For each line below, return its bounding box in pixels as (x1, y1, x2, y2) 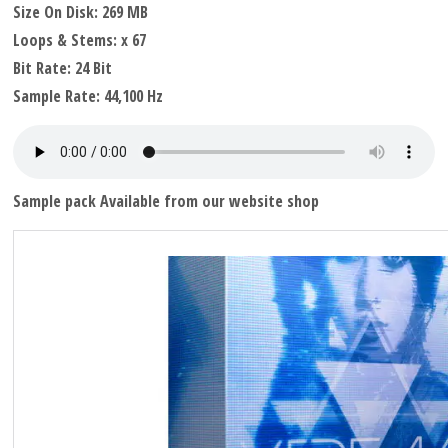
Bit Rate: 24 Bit (13, 57, 113, 79)
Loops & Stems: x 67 (13, 29, 147, 51)
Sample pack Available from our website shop (13, 190, 320, 212)
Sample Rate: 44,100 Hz (13, 85, 164, 107)
